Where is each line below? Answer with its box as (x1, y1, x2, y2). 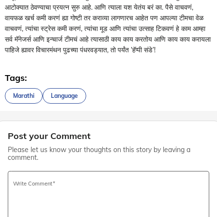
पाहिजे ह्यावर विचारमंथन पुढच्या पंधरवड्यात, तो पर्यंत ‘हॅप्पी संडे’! (5, 45, 155, 54)
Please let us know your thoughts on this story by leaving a (8, 145, 190, 154)
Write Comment (13, 180, 52, 187)
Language (51, 92, 78, 99)
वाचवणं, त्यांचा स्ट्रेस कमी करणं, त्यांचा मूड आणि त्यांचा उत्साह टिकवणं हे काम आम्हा (5, 24, 205, 33)
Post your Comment (8, 130, 91, 141)
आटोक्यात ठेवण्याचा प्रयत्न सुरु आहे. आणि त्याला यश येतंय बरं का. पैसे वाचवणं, (5, 2, 193, 12)
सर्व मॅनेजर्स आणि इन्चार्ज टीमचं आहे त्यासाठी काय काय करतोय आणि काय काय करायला (5, 34, 211, 44)
